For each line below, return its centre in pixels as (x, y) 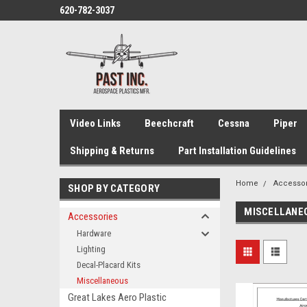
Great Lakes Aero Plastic (117, 297)
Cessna (234, 123)
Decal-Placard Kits (109, 265)
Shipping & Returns (112, 151)
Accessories (93, 217)
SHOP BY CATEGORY (114, 188)
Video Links (95, 123)
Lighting (91, 249)
